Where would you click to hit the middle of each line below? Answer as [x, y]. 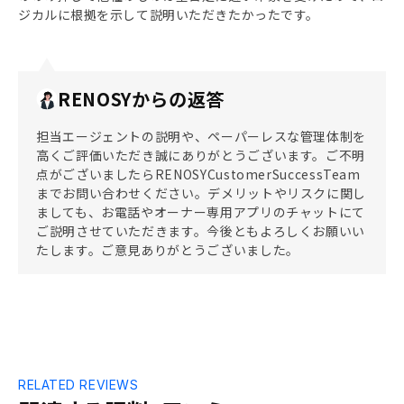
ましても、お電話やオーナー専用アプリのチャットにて [201, 212]
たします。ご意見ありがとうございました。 [168, 250]
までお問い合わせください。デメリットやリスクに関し [202, 193]
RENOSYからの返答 [142, 99]
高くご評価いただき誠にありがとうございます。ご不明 [201, 155]
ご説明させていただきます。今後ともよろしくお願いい [201, 231]
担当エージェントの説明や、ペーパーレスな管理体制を [202, 136]
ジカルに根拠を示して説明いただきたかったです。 [169, 14]
